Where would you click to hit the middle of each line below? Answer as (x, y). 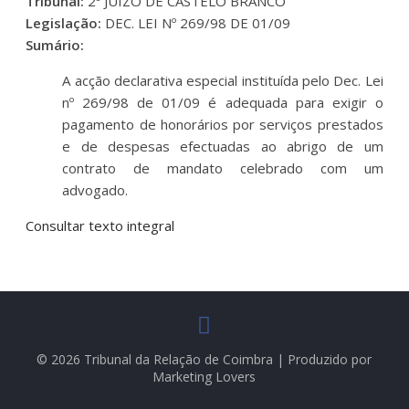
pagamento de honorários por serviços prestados (223, 124)
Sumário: (55, 44)
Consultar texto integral (100, 225)
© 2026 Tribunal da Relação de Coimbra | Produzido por (204, 359)
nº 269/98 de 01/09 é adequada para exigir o (223, 102)
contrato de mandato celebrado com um (223, 168)
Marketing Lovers (204, 376)
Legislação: (66, 22)
